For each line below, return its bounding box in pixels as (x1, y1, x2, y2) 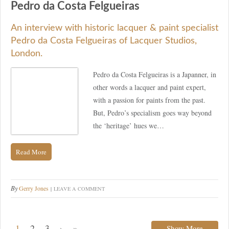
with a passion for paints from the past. (93, 95, 205, 105)
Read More (16, 147, 47, 156)
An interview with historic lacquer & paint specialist (11, 23, 218, 33)
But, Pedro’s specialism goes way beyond (93, 107, 212, 118)
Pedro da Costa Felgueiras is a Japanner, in (93, 69, 216, 79)
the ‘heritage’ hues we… (93, 120, 164, 130)
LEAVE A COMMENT (54, 185, 105, 192)
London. (11, 49, 42, 58)
